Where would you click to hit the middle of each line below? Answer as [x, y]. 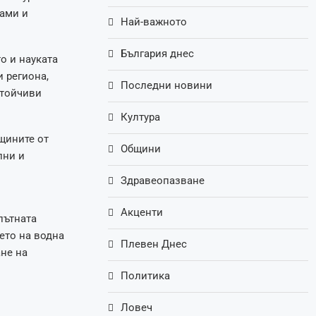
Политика [146, 276]
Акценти [142, 213]
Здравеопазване [163, 181]
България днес [158, 54]
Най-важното [154, 22]
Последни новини [167, 86]
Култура [141, 117]
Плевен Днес [154, 244]
